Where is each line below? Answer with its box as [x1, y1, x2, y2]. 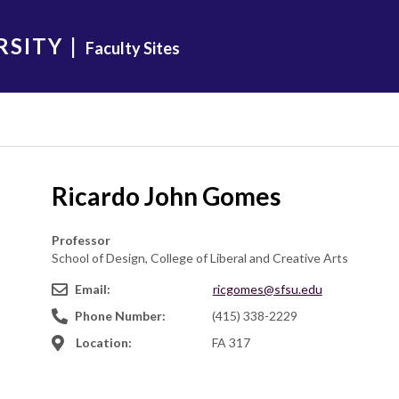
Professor [51, 232, 110, 248]
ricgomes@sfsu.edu [212, 281, 322, 297]
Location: [75, 335, 132, 350]
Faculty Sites [85, 38, 180, 58]
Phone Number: [74, 308, 166, 323]
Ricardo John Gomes [51, 181, 281, 211]
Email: [74, 281, 110, 297]
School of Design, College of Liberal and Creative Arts [51, 250, 348, 265]
